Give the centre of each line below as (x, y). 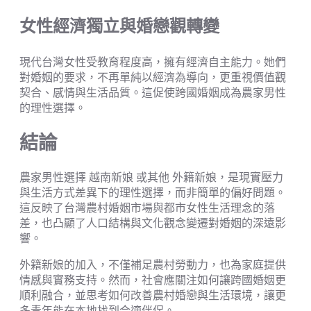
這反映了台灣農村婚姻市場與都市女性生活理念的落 (147, 208)
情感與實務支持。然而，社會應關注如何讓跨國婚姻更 (153, 280)
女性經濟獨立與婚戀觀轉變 (119, 26)
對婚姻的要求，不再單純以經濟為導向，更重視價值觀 (153, 77)
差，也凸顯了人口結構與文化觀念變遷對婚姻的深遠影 (153, 223)
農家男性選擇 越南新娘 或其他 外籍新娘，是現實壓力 (151, 177)
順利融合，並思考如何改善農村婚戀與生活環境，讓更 (153, 295)
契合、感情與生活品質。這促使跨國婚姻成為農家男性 (153, 93)
